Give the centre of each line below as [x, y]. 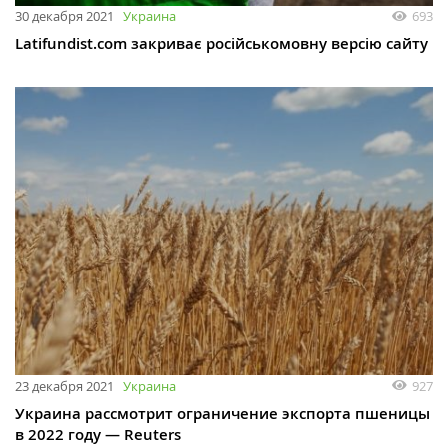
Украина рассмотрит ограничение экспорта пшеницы [222, 413]
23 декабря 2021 [64, 385]
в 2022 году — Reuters [98, 434]
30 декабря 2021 [64, 16]
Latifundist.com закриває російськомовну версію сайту [221, 44]
